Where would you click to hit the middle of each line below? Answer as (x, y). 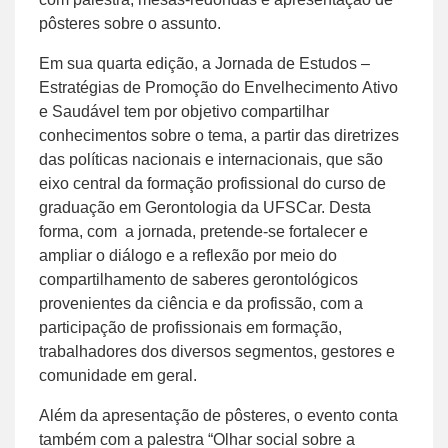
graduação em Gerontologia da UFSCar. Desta (205, 207)
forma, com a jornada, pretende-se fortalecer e (203, 231)
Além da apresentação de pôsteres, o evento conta (218, 415)
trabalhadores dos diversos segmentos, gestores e (217, 351)
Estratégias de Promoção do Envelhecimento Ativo (218, 87)
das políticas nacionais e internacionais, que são (211, 159)
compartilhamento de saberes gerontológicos (198, 279)
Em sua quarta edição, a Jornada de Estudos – (204, 63)
